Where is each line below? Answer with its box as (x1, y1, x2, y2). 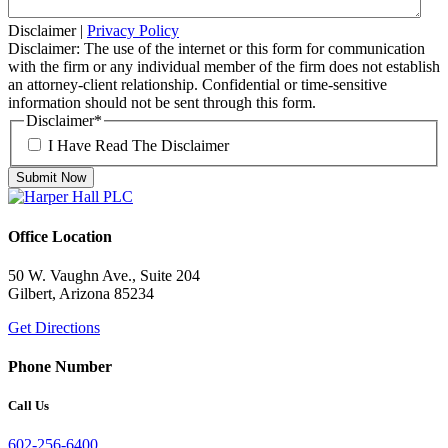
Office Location (8, 227, 112, 245)
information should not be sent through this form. (8, 93, 316, 111)
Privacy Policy (87, 21, 179, 39)
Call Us (8, 398, 49, 414)
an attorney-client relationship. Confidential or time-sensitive (8, 75, 387, 93)
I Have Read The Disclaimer (48, 137, 229, 155)
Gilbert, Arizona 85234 (8, 284, 154, 302)
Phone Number (8, 358, 112, 376)
